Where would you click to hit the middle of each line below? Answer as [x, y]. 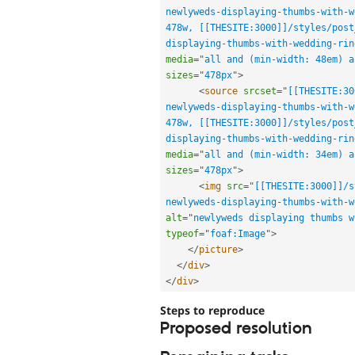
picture [218, 249]
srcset [260, 91]
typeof [182, 233]
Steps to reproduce [212, 311]
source [221, 91]
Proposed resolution [236, 329]
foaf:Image [238, 233]
